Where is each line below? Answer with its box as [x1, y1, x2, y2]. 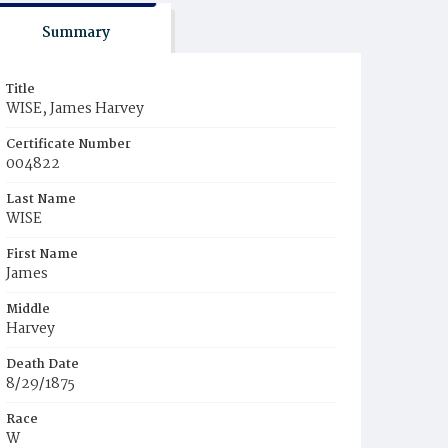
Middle [6, 299, 50, 320]
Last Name [6, 189, 76, 210]
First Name [6, 244, 78, 265]
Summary [41, 21, 110, 45]
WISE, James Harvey [6, 97, 144, 121]
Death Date [6, 354, 79, 375]
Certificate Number [6, 134, 131, 155]
